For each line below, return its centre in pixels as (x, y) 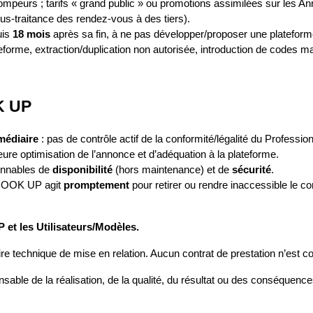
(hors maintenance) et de (172, 170)
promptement (96, 185)
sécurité (252, 170)
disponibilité (82, 170)
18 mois (31, 35)
